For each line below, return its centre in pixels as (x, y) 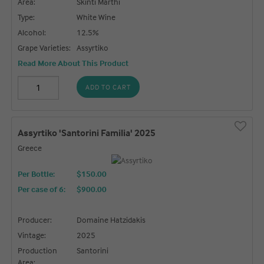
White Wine (96, 16)
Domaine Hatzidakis (111, 220)
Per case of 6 (41, 189)
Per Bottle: (37, 174)
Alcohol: (32, 32)
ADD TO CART (108, 87)
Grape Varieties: (44, 47)
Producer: (35, 220)
